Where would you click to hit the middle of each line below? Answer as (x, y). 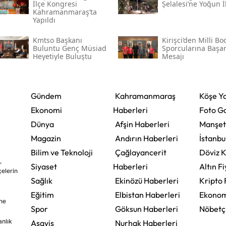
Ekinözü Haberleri (147, 181)
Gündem (46, 96)
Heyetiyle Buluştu (62, 56)
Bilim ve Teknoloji (62, 153)
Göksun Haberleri (146, 209)
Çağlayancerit (140, 153)
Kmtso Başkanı (57, 40)
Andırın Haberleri (146, 138)
